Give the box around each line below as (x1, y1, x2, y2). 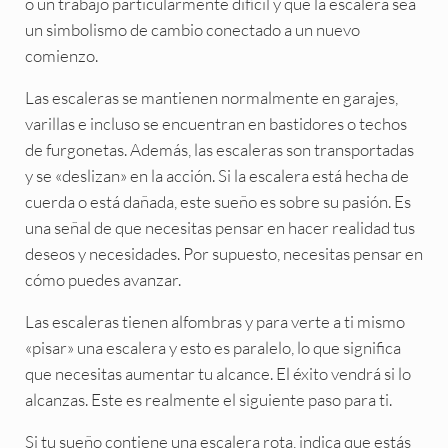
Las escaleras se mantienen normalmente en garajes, (24, 86, 398, 108)
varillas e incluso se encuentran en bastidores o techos (24, 112, 407, 134)
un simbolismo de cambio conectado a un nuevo (24, 18, 360, 40)
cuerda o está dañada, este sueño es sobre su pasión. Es (24, 190, 411, 212)
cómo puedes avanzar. (24, 268, 181, 290)
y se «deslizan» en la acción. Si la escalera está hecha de (24, 164, 409, 186)
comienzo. (24, 44, 98, 66)
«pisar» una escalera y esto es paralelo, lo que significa (24, 336, 401, 358)
